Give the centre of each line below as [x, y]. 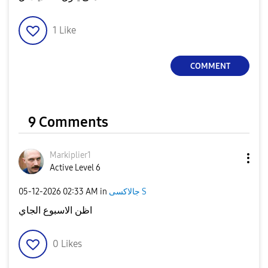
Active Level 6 [75, 168]
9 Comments [68, 122]
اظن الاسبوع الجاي [55, 210]
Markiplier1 [70, 155]
